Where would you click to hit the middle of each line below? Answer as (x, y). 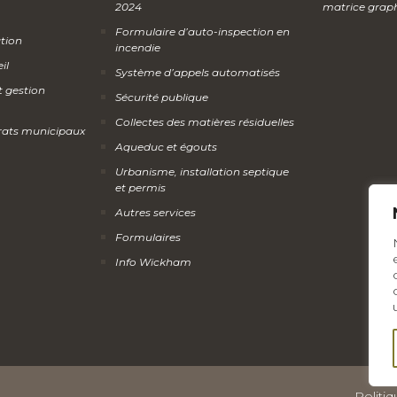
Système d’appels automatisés (198, 72)
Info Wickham (153, 261)
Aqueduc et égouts (166, 146)
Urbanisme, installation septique (202, 171)
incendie (138, 47)
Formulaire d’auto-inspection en (202, 31)
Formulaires (148, 237)
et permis (140, 187)
